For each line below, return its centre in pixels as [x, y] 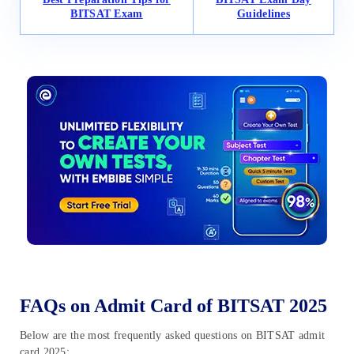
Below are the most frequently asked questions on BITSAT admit [173, 336]
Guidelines [264, 14]
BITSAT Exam [107, 14]
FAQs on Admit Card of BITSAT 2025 [173, 306]
